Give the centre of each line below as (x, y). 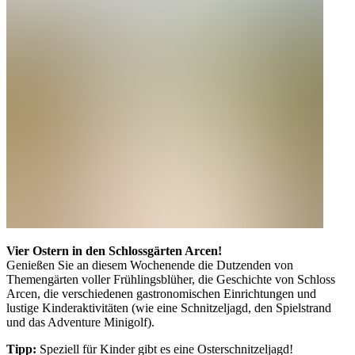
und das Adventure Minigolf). (80, 323)
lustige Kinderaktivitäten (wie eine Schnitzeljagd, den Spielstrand (169, 308)
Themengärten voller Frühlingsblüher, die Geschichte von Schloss (171, 280)
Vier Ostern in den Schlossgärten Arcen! (114, 251)
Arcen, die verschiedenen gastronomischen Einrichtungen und (161, 294)
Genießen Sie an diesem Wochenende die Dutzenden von (150, 265)
